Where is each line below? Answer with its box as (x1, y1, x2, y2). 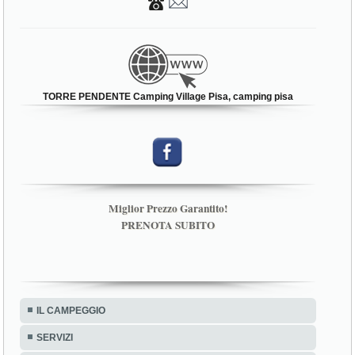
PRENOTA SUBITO (121, 216, 216, 233)
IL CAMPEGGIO (36, 304, 106, 316)
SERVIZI (36, 331, 74, 343)
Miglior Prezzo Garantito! (109, 200, 228, 216)
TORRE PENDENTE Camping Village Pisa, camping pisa (43, 90, 294, 102)
